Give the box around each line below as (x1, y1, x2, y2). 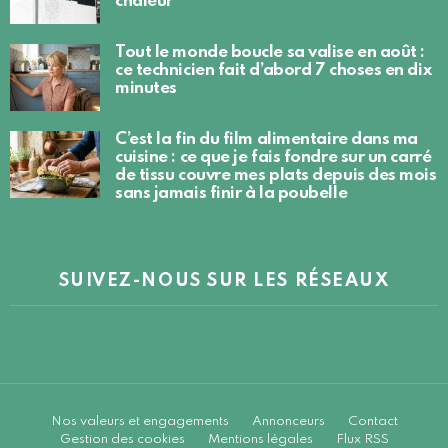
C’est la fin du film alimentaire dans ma (115, 130, 418, 148)
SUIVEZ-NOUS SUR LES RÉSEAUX (58, 271, 390, 290)
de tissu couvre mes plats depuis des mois (115, 166, 437, 184)
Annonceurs (251, 414, 325, 428)
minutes (115, 79, 177, 97)
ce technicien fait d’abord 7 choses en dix (115, 61, 432, 79)
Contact (347, 414, 398, 428)
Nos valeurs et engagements (50, 414, 229, 428)
